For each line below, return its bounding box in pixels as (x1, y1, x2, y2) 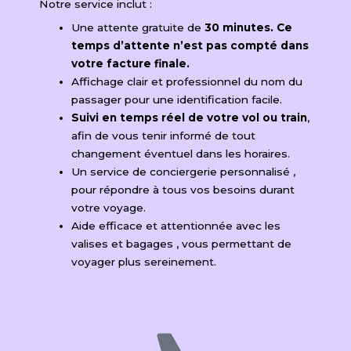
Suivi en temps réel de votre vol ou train (71, 110, 308, 124)
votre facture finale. (71, 56, 190, 70)
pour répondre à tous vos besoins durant (71, 183, 295, 196)
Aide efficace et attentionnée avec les (71, 219, 281, 232)
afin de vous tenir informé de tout (71, 128, 256, 142)
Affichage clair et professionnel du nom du (71, 74, 303, 88)
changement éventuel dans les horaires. (71, 147, 291, 160)
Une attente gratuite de (71, 20, 205, 34)
